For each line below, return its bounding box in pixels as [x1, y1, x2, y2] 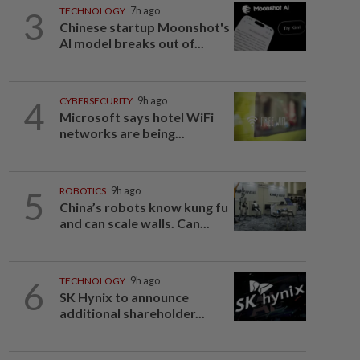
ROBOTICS [59, 185, 106, 197]
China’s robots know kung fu [59, 199, 228, 215]
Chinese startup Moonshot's [59, 19, 230, 35]
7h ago [129, 5, 160, 17]
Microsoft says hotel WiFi [59, 109, 214, 125]
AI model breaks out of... [59, 35, 204, 51]
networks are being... [59, 125, 185, 141]
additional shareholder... [59, 305, 205, 321]
